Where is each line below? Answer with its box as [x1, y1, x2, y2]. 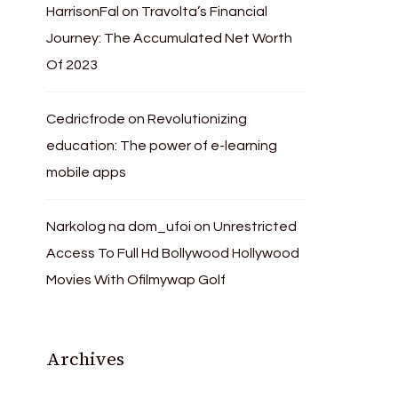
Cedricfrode [46, 112, 126, 126]
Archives [46, 346, 125, 371]
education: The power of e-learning [46, 139, 278, 153]
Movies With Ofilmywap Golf [46, 273, 227, 287]
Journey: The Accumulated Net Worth [46, 31, 293, 45]
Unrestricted [213, 219, 298, 234]
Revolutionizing [147, 112, 248, 126]
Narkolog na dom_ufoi [46, 219, 192, 234]
